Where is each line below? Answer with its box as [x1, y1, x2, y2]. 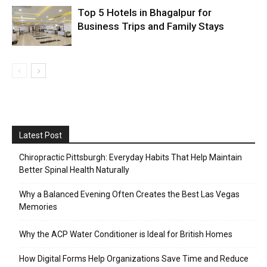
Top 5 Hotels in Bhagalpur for [77, 6, 212, 18]
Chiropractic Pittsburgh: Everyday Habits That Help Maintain [19, 152, 242, 162]
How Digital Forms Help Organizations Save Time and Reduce [19, 253, 249, 263]
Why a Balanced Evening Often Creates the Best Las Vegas [19, 189, 240, 199]
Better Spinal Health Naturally [19, 164, 129, 175]
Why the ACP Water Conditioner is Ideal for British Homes [19, 229, 232, 239]
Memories [19, 201, 57, 212]
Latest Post [19, 130, 62, 140]
